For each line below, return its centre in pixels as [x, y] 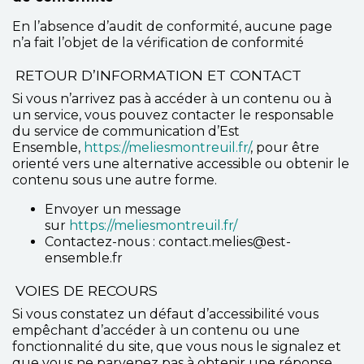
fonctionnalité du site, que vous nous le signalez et [177, 347]
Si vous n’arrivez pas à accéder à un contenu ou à [172, 99]
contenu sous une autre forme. [115, 180]
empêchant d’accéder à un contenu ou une [156, 330]
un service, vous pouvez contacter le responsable [173, 115]
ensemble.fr [84, 258]
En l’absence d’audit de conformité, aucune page [172, 26]
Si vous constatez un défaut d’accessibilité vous [165, 314]
